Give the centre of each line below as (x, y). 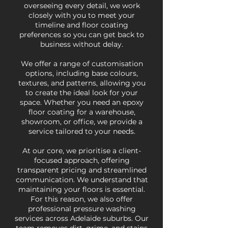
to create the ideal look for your (82, 93)
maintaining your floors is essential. (82, 189)
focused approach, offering (82, 160)
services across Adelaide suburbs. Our (82, 218)
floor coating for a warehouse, (82, 112)
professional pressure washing (82, 209)
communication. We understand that (82, 180)
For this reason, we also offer (82, 199)
